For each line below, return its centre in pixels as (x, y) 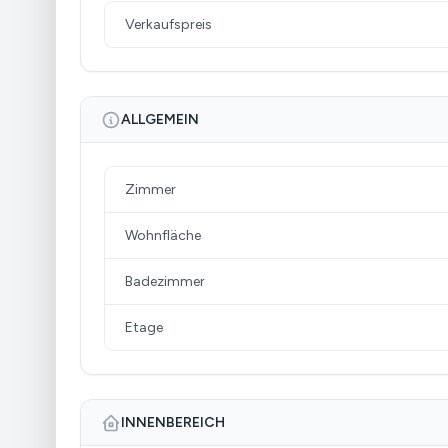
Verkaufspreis (168, 24)
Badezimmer (165, 281)
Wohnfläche (163, 235)
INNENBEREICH (173, 422)
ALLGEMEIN (160, 119)
